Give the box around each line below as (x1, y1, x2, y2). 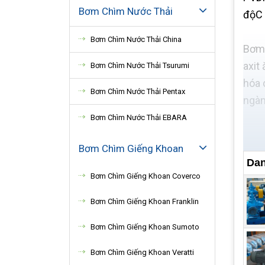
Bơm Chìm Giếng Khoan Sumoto (91, 222, 199, 231)
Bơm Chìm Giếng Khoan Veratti (91, 248, 194, 257)
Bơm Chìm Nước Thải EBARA (91, 113, 187, 122)
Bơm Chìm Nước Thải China (91, 35, 182, 44)
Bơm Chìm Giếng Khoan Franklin (91, 197, 199, 206)
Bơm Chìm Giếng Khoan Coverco (91, 172, 201, 180)
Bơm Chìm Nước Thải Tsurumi (91, 61, 189, 70)
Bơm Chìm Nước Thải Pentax (91, 87, 185, 96)
